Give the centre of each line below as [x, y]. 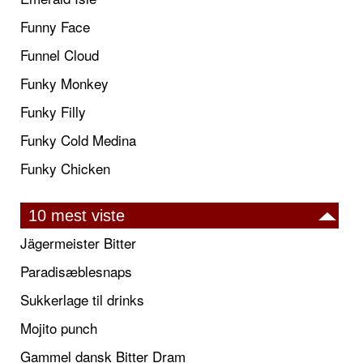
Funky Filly [53, 111]
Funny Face [55, 26]
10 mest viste [77, 215]
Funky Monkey [64, 83]
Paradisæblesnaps [76, 271]
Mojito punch [59, 327]
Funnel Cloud [60, 54]
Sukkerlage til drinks [82, 299]
